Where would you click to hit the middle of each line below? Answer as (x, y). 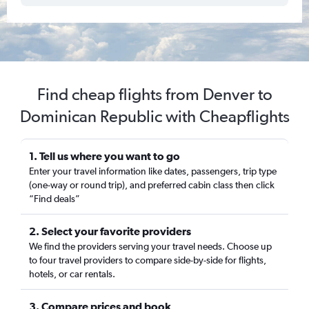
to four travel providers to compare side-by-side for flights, (148, 260)
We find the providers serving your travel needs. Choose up (150, 246)
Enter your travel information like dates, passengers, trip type (153, 171)
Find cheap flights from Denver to (154, 94)
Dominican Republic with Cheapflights (154, 116)
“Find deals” (54, 199)
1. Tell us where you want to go (104, 156)
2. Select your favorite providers (110, 231)
